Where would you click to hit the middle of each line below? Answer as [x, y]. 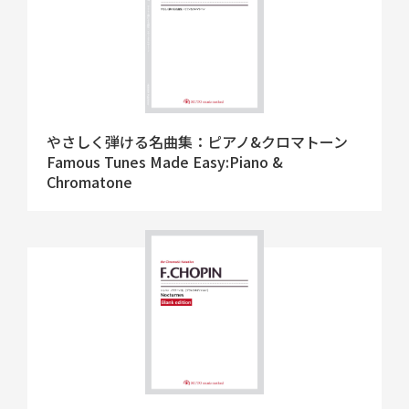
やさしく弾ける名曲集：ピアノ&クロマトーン [197, 142]
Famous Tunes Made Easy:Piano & [165, 162]
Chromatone [89, 182]
